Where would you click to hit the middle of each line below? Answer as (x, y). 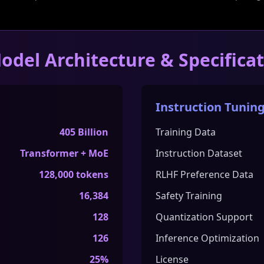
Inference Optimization (207, 238)
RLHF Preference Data (204, 174)
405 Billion (84, 132)
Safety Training (189, 196)
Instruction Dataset (199, 153)
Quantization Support (204, 217)
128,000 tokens (74, 174)
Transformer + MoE (64, 153)
